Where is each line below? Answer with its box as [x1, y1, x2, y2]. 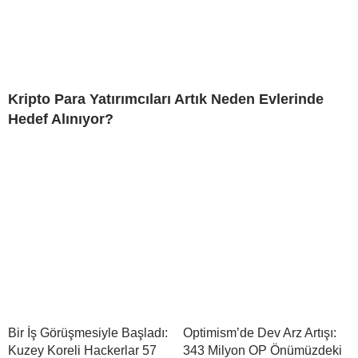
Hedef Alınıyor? [8, 111, 113, 128]
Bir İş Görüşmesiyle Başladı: [8, 326, 168, 340]
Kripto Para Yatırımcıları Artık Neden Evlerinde [8, 91, 324, 108]
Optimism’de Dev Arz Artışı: [183, 326, 336, 340]
